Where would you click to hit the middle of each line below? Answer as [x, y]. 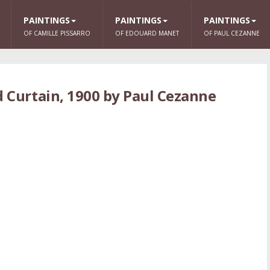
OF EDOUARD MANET [147, 33]
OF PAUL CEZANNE [232, 33]
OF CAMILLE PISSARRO [57, 33]
